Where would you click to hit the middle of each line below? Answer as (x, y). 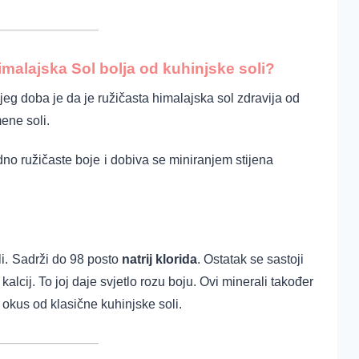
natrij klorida (158, 260)
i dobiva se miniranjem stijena (189, 159)
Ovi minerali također (256, 282)
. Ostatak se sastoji (250, 260)
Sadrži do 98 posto (65, 260)
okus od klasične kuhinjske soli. (92, 305)
